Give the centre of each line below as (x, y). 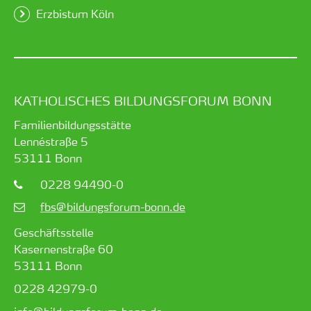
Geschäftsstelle (54, 232)
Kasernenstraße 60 (64, 249)
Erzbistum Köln (75, 14)
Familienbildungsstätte (73, 124)
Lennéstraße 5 (51, 141)
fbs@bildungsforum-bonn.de (113, 206)
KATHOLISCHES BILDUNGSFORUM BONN (143, 100)
